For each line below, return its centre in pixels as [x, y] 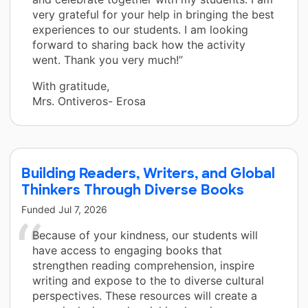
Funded [40, 210]
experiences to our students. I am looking [140, 30]
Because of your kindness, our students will [145, 235]
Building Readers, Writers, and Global [148, 174]
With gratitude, [71, 86]
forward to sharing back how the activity [139, 45]
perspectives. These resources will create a [145, 296]
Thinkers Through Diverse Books [133, 190]
